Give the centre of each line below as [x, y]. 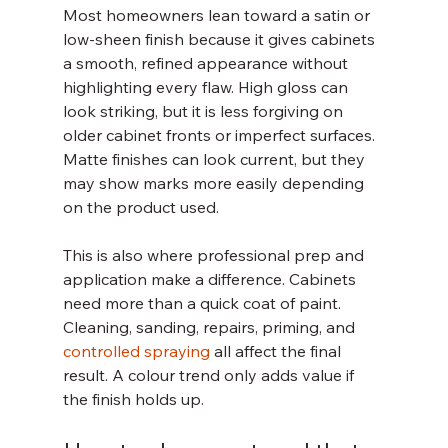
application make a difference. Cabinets [211, 279]
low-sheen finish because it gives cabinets [220, 39]
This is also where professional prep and [215, 255]
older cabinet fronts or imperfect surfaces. [220, 135]
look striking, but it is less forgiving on [204, 111]
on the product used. [140, 207]
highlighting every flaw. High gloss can [207, 87]
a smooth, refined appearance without [207, 63]
